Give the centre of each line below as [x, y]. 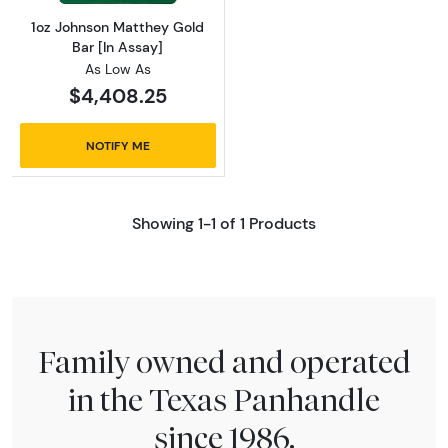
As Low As [117, 68]
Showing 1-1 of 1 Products [224, 222]
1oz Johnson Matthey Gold [118, 26]
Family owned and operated [224, 361]
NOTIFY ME [117, 145]
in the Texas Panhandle [224, 399]
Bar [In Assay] [118, 46]
